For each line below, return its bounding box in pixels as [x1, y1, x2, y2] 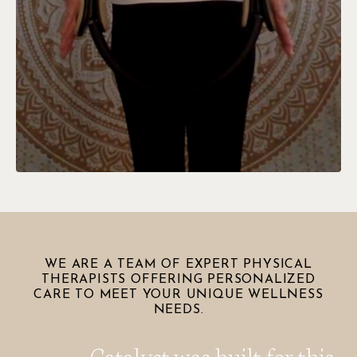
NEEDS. [153, 304, 204, 317]
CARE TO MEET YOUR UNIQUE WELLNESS [33, 288, 324, 302]
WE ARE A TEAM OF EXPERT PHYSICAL [45, 258, 312, 272]
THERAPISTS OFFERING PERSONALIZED [41, 273, 316, 287]
